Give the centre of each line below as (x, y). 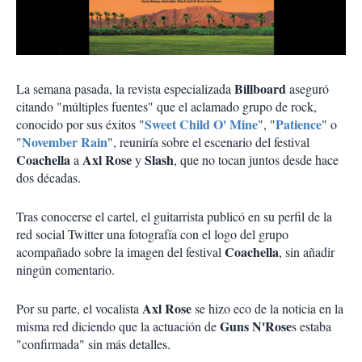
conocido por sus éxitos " (80, 124)
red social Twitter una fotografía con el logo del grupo (152, 234)
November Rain (65, 141)
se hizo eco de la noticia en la (269, 308)
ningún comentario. (65, 269)
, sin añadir (307, 251)
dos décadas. (48, 177)
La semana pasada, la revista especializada (125, 88)
